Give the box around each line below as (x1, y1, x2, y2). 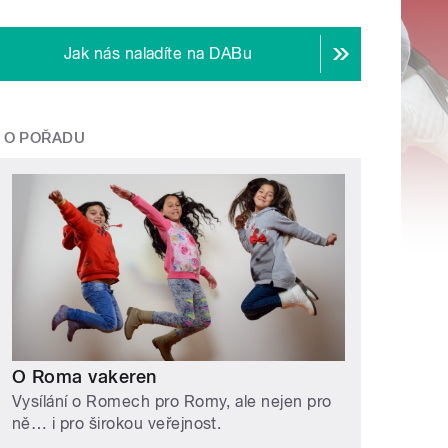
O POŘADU (3, 129, 86, 148)
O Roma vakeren (12, 365, 157, 387)
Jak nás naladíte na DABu (63, 44, 253, 64)
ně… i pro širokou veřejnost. (12, 414, 222, 434)
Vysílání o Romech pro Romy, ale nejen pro (12, 392, 332, 412)
